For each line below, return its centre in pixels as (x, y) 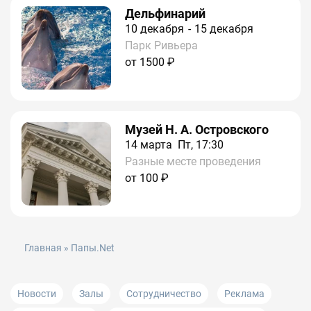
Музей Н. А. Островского (197, 130)
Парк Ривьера (162, 46)
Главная (43, 249)
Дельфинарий (166, 14)
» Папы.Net (88, 249)
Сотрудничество (164, 294)
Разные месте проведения (193, 162)
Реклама (244, 294)
